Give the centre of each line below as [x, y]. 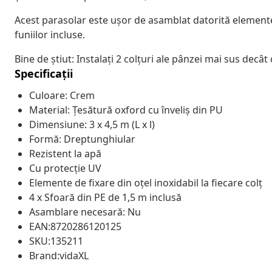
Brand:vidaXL [59, 255]
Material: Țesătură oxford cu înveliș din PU [126, 110]
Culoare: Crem [62, 95]
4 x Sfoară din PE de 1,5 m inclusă [105, 197]
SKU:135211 [56, 241]
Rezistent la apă [65, 153]
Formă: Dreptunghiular [82, 139]
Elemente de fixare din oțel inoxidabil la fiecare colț [146, 182]
